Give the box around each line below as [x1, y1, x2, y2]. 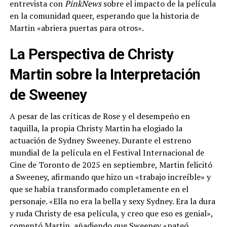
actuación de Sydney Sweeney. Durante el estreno [9, 135, 191, 146]
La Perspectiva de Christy [9, 46, 174, 63]
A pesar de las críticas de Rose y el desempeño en [9, 110, 190, 122]
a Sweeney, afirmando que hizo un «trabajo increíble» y [9, 171, 211, 183]
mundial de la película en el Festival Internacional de [9, 147, 204, 159]
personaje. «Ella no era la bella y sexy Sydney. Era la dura [9, 196, 215, 207]
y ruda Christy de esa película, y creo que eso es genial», [9, 208, 213, 219]
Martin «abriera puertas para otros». [9, 22, 144, 34]
